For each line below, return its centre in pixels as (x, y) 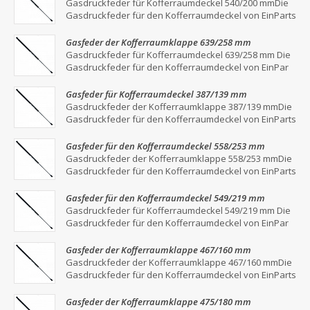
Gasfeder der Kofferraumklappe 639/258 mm (158, 42)
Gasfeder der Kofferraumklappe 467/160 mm (158, 250)
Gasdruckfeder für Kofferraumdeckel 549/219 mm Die (178, 210)
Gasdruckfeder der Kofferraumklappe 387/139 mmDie (179, 107)
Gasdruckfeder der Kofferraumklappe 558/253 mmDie (179, 158)
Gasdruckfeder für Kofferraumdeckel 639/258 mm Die (178, 55)
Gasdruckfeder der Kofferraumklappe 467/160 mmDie (179, 262)
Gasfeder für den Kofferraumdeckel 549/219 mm (165, 198)
